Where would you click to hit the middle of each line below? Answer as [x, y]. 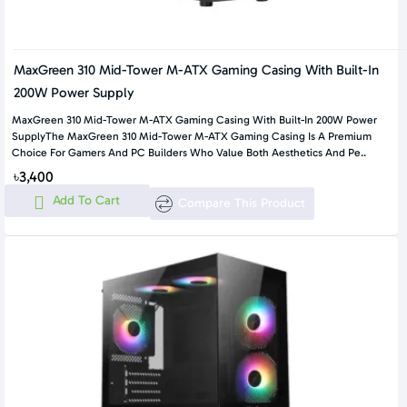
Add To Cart [86, 201]
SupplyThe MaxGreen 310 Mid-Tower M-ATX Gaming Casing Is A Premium [192, 137]
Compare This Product [241, 203]
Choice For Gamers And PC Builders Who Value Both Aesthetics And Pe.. [189, 153]
